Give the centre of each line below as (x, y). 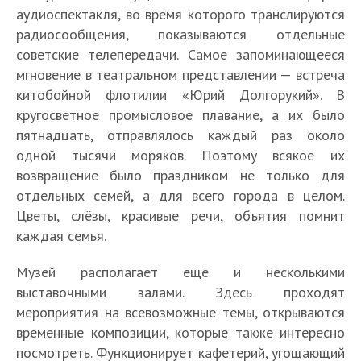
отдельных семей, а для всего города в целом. (180, 196)
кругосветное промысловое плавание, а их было (180, 115)
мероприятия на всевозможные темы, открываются (180, 313)
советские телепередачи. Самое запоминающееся (180, 55)
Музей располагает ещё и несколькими (180, 272)
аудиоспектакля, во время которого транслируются (180, 15)
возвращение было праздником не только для (180, 176)
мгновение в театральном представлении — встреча (180, 75)
